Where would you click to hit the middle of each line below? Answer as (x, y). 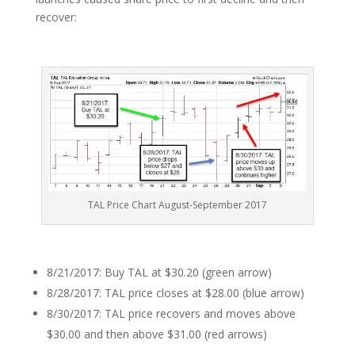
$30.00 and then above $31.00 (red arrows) (157, 334)
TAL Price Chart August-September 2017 (177, 205)
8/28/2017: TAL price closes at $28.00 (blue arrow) (175, 293)
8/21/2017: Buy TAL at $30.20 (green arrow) (159, 272)
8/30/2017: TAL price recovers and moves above (171, 313)
